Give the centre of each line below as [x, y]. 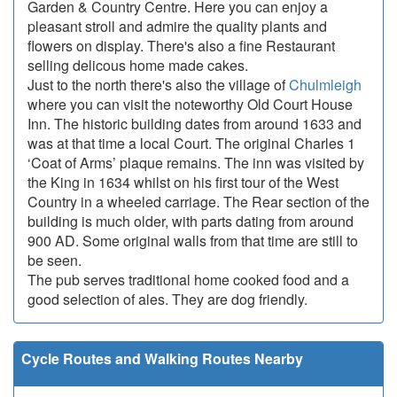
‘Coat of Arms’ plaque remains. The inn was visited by [196, 163]
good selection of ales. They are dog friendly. [167, 300]
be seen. [54, 261]
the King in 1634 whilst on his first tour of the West [183, 183]
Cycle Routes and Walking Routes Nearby [162, 359]
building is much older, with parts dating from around [191, 222]
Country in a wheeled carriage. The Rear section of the [198, 202]
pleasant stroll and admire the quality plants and [177, 27]
